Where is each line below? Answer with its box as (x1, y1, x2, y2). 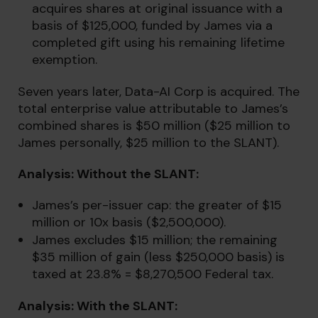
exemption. (32, 51, 97, 68)
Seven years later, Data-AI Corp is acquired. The (18, 83, 300, 100)
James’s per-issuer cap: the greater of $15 (32, 197, 282, 214)
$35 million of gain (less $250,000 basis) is (32, 248, 285, 265)
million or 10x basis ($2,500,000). (32, 214, 226, 231)
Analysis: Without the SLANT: (18, 165, 199, 182)
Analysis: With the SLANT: (18, 297, 177, 314)
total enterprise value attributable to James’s (18, 100, 288, 117)
